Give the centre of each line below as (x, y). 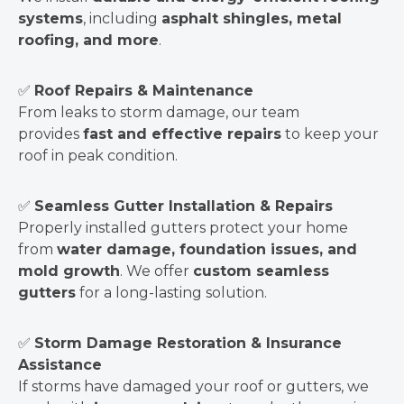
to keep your (330, 134)
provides (50, 134)
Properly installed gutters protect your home (183, 228)
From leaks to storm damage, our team (159, 112)
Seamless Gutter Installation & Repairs (184, 206)
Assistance (60, 365)
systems (50, 18)
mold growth (69, 271)
